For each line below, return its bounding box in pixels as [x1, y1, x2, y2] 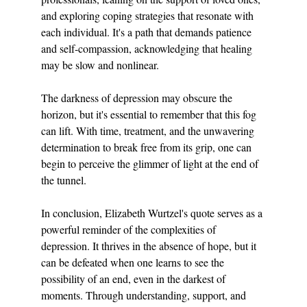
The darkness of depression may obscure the [41, 90, 235, 105]
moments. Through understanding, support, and [41, 288, 249, 302]
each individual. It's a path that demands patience [41, 25, 254, 39]
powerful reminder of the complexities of [41, 222, 219, 236]
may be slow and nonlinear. [41, 58, 159, 72]
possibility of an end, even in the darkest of [41, 271, 228, 286]
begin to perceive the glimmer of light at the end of [41, 156, 261, 171]
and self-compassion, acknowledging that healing [41, 41, 255, 56]
